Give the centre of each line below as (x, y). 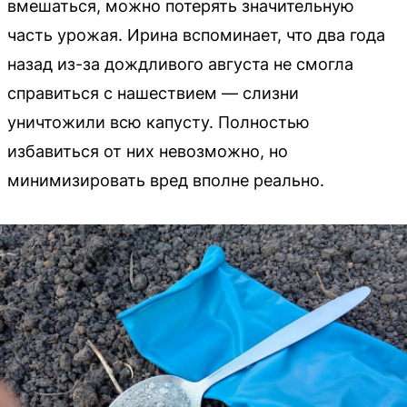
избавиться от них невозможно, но (148, 152)
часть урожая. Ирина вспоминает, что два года (196, 35)
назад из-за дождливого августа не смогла (180, 65)
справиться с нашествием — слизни (153, 94)
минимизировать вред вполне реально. (166, 181)
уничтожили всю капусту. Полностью (159, 123)
